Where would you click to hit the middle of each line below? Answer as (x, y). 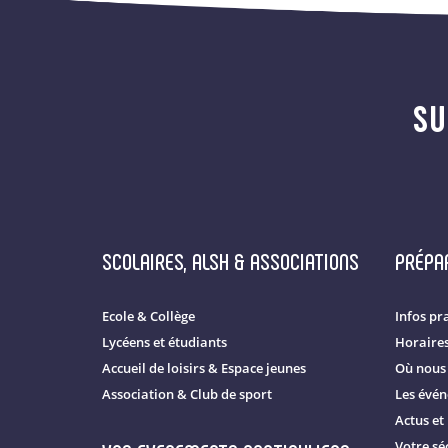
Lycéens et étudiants (164, 342)
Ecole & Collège (148, 316)
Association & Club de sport (187, 394)
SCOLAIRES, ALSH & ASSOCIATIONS (230, 260)
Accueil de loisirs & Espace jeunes (204, 368)
